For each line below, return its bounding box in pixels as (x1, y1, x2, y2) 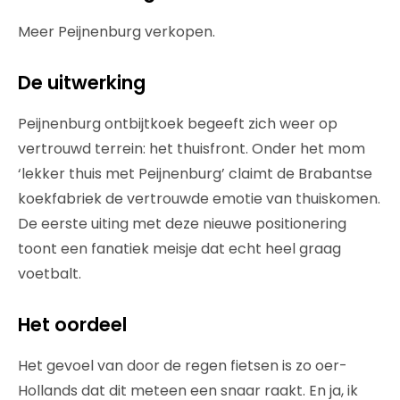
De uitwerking (18, 69, 146, 96)
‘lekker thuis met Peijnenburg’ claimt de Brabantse (18, 162, 372, 184)
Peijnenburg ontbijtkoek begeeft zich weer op (18, 112, 337, 134)
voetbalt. (18, 262, 81, 284)
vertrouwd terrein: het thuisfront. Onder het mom (18, 137, 365, 159)
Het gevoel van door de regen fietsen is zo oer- (18, 354, 347, 376)
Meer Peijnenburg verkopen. (18, 21, 215, 42)
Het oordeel (18, 311, 127, 337)
